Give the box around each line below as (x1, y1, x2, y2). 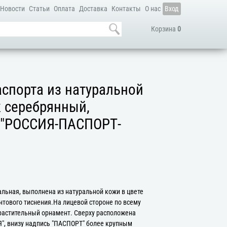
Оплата (53, 5, 75, 13)
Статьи (28, 5, 50, 13)
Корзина (150, 25, 177, 33)
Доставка (79, 5, 107, 13)
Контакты (111, 5, 141, 13)
